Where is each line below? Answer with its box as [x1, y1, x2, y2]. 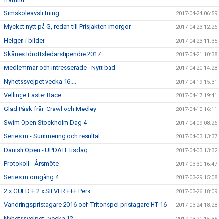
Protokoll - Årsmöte [4, 159, 59, 167]
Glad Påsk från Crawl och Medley [4, 105, 96, 112]
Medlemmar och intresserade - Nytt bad [4, 64, 115, 71]
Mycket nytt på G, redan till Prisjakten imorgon [4, 22, 132, 30]
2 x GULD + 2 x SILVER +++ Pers [4, 187, 90, 195]
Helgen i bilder [4, 36, 44, 44]
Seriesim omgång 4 [4, 173, 59, 181]
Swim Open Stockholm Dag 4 [4, 118, 87, 126]
